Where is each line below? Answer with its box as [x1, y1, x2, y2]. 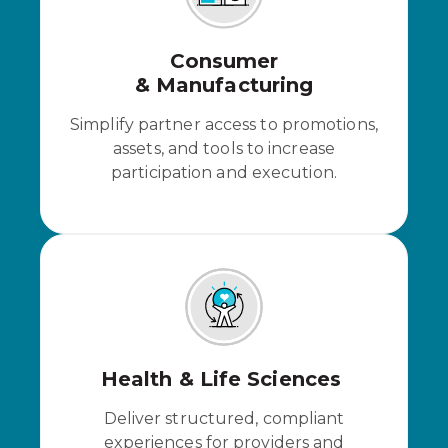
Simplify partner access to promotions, [70, 114, 378, 134]
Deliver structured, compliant [103, 408, 345, 428]
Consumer [169, 48, 279, 73]
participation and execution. [111, 162, 337, 182]
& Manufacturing [134, 72, 314, 97]
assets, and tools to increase [113, 138, 335, 158]
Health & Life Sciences [100, 366, 348, 391]
